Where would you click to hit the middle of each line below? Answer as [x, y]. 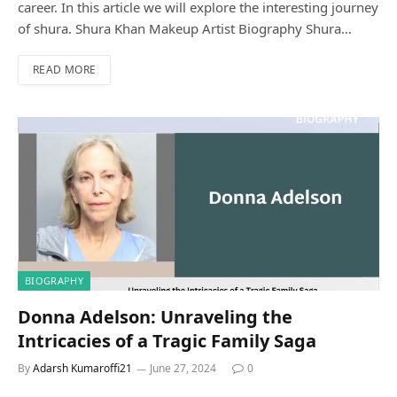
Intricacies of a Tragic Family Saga [167, 340]
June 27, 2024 [183, 368]
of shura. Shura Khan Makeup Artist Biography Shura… [185, 29]
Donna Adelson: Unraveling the [155, 316]
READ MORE [65, 70]
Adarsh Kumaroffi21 [82, 368]
